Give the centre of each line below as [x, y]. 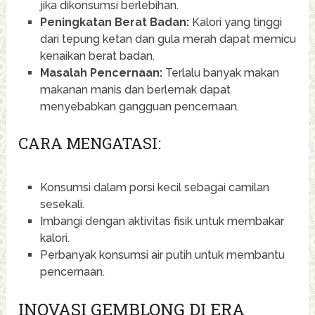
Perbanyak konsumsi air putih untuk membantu [162, 255]
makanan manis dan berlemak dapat [135, 90]
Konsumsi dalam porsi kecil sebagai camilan [154, 188]
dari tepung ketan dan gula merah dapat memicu [168, 39]
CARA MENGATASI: [90, 143]
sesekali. [62, 205]
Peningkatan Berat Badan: [114, 22]
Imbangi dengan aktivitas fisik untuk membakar [162, 221]
